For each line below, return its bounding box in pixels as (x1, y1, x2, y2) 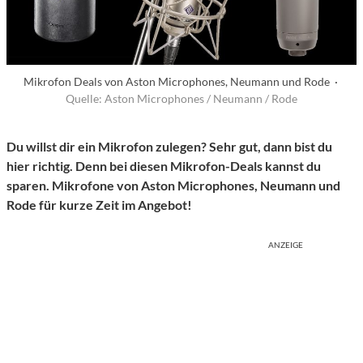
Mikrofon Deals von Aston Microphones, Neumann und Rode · (23, 75, 340, 89)
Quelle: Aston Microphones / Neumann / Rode (66, 92, 297, 106)
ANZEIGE (268, 240, 303, 250)
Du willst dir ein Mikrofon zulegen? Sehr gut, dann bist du (6, 139, 332, 155)
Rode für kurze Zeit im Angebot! (6, 197, 192, 213)
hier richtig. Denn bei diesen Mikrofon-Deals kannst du (6, 158, 321, 174)
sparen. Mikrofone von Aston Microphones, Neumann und (6, 177, 340, 194)
